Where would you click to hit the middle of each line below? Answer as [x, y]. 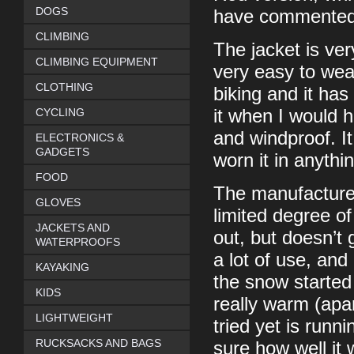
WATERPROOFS [78, 242]
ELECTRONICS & [80, 137]
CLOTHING [64, 87]
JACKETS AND [73, 228]
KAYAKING [62, 267]
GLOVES [58, 202]
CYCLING [60, 112]
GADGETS [62, 152]
